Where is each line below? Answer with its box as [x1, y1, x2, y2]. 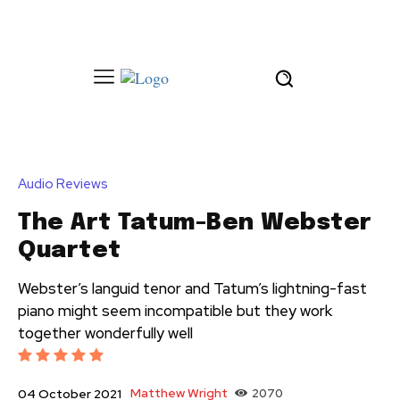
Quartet [18, 237, 121, 262]
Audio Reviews [18, 174, 108, 193]
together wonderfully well [18, 322, 193, 343]
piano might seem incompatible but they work [18, 300, 332, 321]
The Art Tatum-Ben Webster [18, 210, 372, 235]
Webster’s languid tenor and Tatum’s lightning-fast [18, 278, 367, 298]
